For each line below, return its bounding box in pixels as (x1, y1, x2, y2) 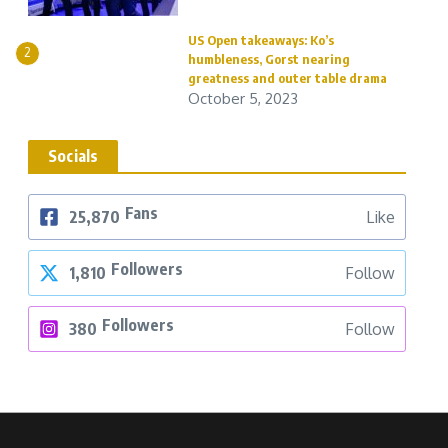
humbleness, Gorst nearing (188, 51, 350, 67)
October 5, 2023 (188, 89, 298, 108)
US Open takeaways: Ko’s (188, 32, 334, 48)
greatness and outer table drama (188, 70, 387, 86)
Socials (48, 146, 99, 166)
